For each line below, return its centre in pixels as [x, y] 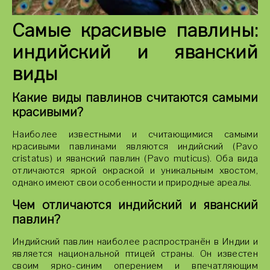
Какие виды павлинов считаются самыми [135, 98]
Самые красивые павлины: [135, 30]
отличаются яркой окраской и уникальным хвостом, [135, 171]
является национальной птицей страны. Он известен [135, 254]
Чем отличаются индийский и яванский [135, 205]
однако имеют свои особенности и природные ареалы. [132, 183]
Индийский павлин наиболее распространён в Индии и [135, 242]
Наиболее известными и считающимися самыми [135, 134]
